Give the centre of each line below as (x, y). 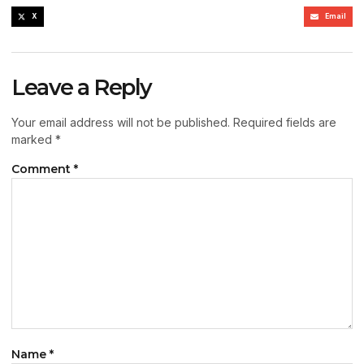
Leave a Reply (82, 88)
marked (33, 140)
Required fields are (285, 123)
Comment (43, 169)
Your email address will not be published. (121, 123)
